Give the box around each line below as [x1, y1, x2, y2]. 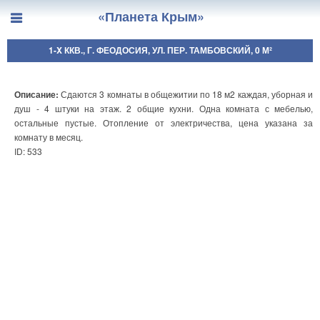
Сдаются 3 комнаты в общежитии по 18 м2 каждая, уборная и [61, 88, 314, 100]
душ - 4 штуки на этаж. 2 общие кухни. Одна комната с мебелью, [14, 102, 313, 114]
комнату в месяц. [14, 131, 83, 143]
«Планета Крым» [98, 7, 204, 26]
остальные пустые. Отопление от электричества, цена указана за [14, 116, 313, 129]
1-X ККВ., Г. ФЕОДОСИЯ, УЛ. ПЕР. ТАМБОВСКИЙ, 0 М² [48, 44, 272, 56]
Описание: [14, 88, 61, 101]
